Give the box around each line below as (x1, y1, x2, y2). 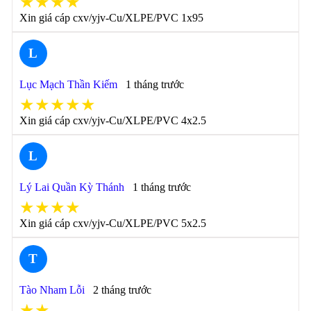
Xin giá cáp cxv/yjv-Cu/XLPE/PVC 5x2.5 (19, 217, 206, 229)
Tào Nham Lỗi (19, 284, 85, 296)
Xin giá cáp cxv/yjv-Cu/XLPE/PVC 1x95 (19, 12, 203, 24)
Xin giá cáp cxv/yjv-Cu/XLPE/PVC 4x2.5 (19, 115, 206, 126)
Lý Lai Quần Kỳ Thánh (19, 181, 124, 193)
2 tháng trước (92, 284, 151, 296)
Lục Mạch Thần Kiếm (19, 78, 117, 90)
